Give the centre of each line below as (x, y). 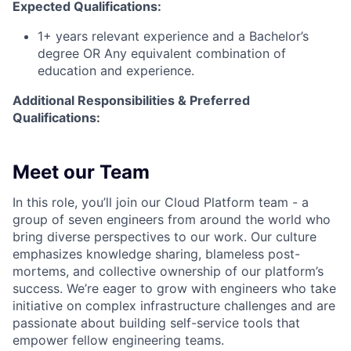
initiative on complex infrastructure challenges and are (174, 306)
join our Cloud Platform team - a (212, 202)
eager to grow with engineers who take (219, 288)
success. (38, 288)
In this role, (45, 202)
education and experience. (116, 71)
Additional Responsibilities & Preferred (131, 100)
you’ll (97, 202)
